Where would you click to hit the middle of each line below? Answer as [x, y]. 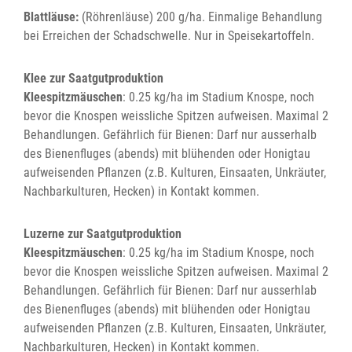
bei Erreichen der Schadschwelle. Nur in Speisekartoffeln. [169, 36]
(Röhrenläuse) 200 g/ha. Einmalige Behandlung [200, 17]
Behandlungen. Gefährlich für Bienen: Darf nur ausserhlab [170, 291]
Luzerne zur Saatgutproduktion [103, 234]
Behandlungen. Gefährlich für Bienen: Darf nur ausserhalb [170, 135]
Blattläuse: [51, 17]
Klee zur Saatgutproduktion [93, 79]
